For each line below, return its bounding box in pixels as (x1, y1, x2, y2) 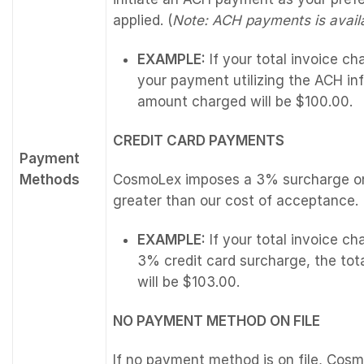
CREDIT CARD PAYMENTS (113, 132, 284, 149)
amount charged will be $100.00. (137, 93, 353, 110)
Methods (19, 171, 80, 188)
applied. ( (113, 11, 172, 28)
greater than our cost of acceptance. (113, 192, 358, 209)
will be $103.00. (137, 273, 240, 290)
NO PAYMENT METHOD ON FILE (113, 312, 320, 329)
